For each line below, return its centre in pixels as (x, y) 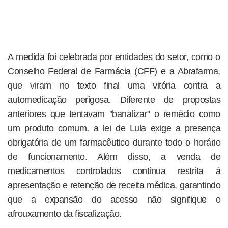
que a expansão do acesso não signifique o (114, 199)
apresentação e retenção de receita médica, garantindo (114, 185)
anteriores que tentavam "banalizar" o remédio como (114, 114)
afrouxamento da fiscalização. (65, 213)
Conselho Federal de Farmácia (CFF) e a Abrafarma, (114, 71)
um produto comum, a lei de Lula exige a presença (114, 128)
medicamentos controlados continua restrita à (114, 171)
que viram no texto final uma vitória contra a (114, 85)
